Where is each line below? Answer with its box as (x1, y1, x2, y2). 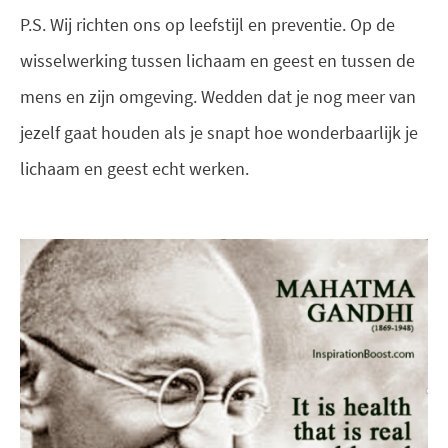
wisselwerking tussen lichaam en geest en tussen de (20, 49, 415, 73)
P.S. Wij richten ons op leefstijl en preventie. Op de (20, 13, 395, 37)
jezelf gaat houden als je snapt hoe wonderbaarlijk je (20, 121, 418, 145)
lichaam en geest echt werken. (20, 157, 249, 181)
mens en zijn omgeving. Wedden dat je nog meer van (20, 85, 416, 109)
